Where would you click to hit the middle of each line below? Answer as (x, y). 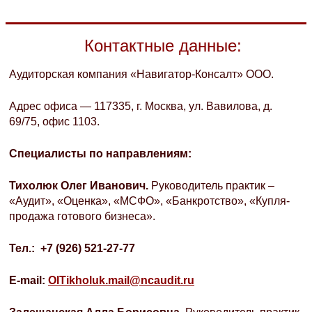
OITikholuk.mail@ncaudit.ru (121, 280)
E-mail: (29, 280)
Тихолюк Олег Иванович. (80, 185)
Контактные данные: (163, 45)
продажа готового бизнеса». (82, 216)
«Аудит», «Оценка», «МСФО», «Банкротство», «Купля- (149, 201)
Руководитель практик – (213, 185)
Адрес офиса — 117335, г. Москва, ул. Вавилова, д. (141, 106)
